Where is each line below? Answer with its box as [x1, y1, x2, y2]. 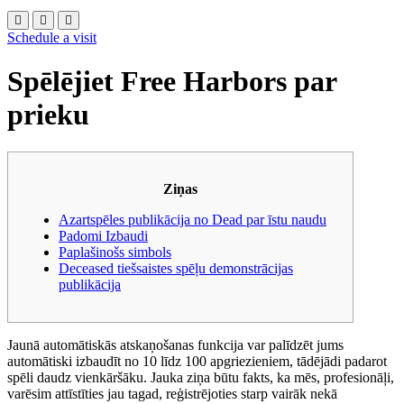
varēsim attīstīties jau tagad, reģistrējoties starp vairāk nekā [7, 385, 337, 401]
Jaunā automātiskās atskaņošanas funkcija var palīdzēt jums [7, 336, 344, 353]
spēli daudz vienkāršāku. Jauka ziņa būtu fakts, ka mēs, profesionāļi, [7, 369, 394, 385]
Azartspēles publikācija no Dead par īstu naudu [59, 211, 326, 227]
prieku [7, 98, 89, 132]
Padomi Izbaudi [59, 227, 148, 243]
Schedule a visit [7, 29, 96, 45]
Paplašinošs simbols [59, 243, 171, 260]
